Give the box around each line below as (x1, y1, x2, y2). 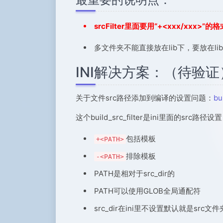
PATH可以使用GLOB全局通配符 (94, 186, 201, 196)
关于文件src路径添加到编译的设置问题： (76, 93, 214, 103)
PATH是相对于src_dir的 (94, 169, 175, 178)
